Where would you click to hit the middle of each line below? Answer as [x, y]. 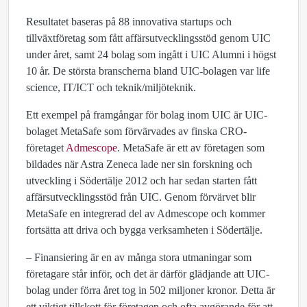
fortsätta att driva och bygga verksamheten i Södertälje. [144, 230]
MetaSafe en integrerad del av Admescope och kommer [146, 213]
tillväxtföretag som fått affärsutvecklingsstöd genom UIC [148, 38]
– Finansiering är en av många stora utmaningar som [139, 257]
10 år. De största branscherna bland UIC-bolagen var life [148, 71]
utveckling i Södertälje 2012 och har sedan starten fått [142, 181]
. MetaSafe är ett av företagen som [191, 148]
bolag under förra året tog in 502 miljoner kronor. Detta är [150, 290]
